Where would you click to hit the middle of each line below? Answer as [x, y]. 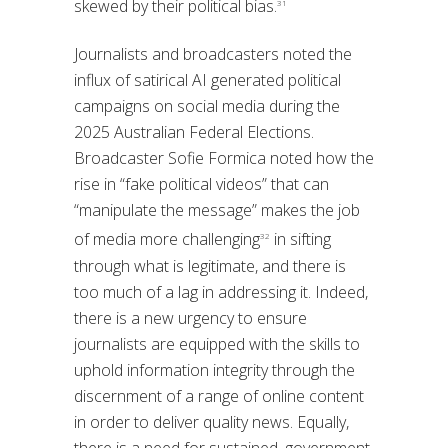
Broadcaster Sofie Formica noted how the [224, 158]
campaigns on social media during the [207, 106]
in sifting [300, 239]
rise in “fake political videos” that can [201, 184]
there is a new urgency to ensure [190, 317]
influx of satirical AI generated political [207, 80]
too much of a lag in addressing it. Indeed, [221, 291]
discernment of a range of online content [219, 395]
